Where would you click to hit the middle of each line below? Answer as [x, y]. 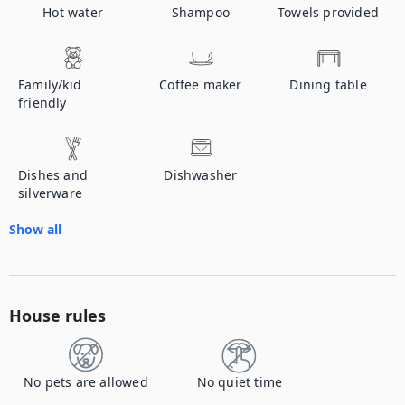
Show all [35, 229]
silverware [50, 193]
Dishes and [53, 175]
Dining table [328, 85]
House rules [57, 316]
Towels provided [329, 12]
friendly [42, 103]
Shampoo [201, 12]
